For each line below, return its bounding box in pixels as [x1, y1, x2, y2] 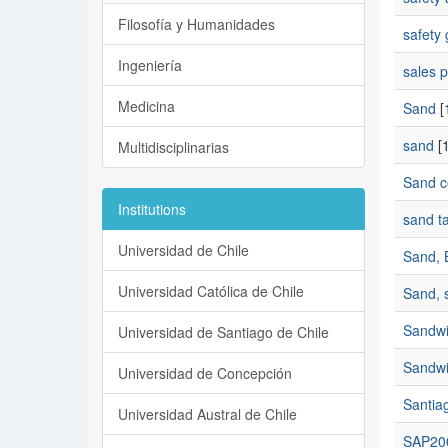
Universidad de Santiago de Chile [118, 322, 329, 342]
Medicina [118, 96, 175, 116]
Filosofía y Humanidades [118, 14, 275, 34]
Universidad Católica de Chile [118, 281, 304, 301]
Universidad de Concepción [118, 363, 292, 383]
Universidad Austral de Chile [118, 404, 297, 424]
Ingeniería [118, 55, 182, 75]
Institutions [118, 199, 186, 219]
